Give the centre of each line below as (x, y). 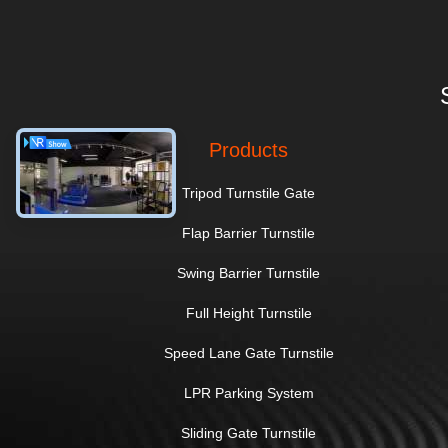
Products (249, 150)
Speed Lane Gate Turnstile (248, 353)
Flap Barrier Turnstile (249, 233)
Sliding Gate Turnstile (249, 433)
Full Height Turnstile (248, 313)
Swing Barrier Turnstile (249, 273)
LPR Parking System (248, 393)
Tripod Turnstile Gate (249, 193)
